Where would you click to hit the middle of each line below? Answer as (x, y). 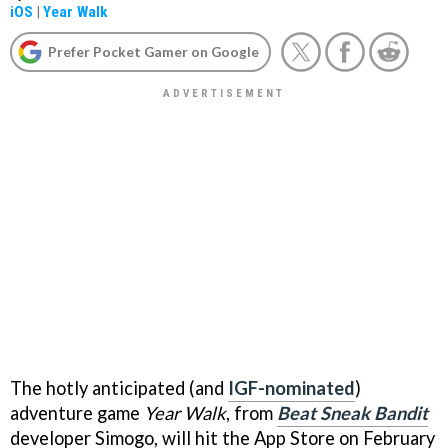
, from (251, 412)
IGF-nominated (291, 387)
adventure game (77, 412)
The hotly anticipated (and (119, 387)
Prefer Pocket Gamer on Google (153, 51)
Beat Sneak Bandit (352, 412)
